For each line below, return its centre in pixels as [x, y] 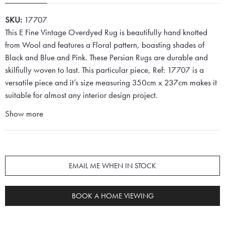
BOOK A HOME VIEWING [113, 196]
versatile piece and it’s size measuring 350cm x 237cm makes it [111, 83]
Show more [24, 114]
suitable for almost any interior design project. [81, 95]
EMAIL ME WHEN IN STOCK [113, 166]
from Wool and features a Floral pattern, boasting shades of [105, 45]
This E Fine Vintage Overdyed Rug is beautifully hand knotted [106, 32]
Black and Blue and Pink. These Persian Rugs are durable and [106, 58]
